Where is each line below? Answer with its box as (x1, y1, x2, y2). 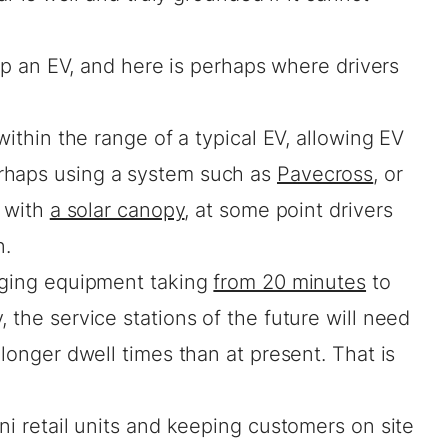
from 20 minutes (213, 270, 367, 295)
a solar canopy (49, 198, 185, 223)
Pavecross (277, 162, 374, 187)
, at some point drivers (184, 198, 393, 223)
